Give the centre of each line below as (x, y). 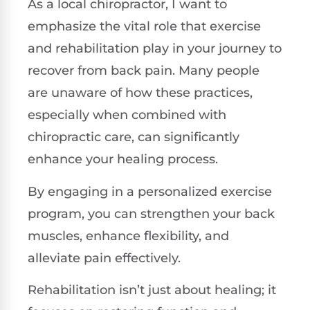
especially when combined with (127, 115)
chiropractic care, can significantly (134, 137)
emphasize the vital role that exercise (144, 27)
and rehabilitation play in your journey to (155, 49)
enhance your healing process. (123, 159)
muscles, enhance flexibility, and (128, 236)
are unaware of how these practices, (140, 93)
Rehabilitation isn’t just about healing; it (152, 290)
